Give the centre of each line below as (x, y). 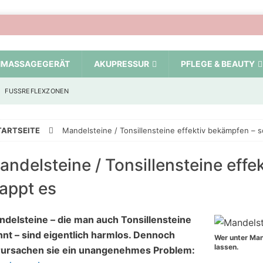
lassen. (227, 247)
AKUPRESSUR (122, 64)
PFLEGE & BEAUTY (218, 64)
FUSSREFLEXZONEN (35, 91)
